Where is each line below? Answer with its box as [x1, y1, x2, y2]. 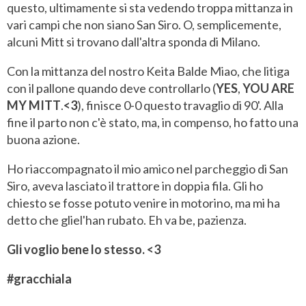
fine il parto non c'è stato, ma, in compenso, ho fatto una [7, 115, 298, 130]
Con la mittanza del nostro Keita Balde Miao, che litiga [7, 64, 290, 79]
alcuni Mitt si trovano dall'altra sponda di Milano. [7, 34, 260, 50]
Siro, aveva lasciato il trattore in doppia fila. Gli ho [7, 178, 263, 194]
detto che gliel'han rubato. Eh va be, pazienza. [7, 212, 247, 228]
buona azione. [7, 132, 80, 148]
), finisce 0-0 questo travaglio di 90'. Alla [77, 98, 283, 113]
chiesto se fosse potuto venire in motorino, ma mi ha [7, 195, 280, 211]
